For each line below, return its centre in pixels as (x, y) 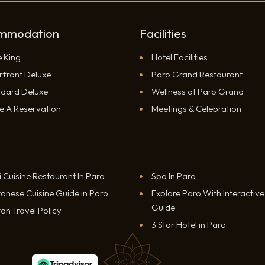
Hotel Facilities (180, 57)
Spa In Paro (174, 176)
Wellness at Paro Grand (198, 91)
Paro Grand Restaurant (197, 74)
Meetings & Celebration (196, 108)
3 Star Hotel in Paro (189, 224)
